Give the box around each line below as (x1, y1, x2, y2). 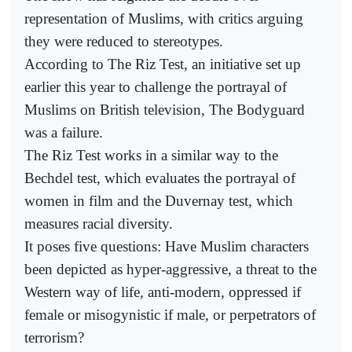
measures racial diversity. (24, 214, 173, 232)
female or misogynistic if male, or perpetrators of (24, 306, 316, 323)
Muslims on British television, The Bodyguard (24, 101, 305, 118)
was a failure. (24, 123, 103, 141)
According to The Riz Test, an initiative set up (24, 55, 301, 72)
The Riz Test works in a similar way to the (24, 146, 278, 163)
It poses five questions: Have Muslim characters (24, 237, 309, 255)
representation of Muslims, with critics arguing (24, 9, 303, 27)
